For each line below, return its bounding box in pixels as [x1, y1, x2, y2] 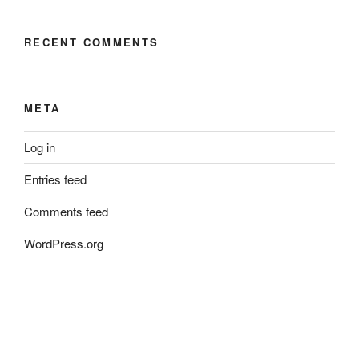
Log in [24, 139, 55, 156]
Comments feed [24, 203, 108, 220]
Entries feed [24, 171, 87, 188]
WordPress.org [24, 235, 103, 252]
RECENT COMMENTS [24, 34, 159, 50]
